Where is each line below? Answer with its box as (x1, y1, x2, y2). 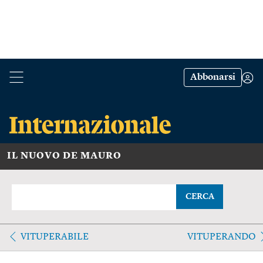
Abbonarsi (190, 73, 235, 82)
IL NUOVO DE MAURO (7, 151, 122, 161)
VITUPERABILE (21, 232, 89, 242)
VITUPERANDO (187, 232, 256, 242)
